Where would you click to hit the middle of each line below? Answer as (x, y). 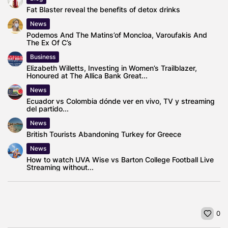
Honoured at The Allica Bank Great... (87, 75)
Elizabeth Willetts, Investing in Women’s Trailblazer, (112, 68)
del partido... (48, 108)
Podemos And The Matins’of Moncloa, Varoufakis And (117, 35)
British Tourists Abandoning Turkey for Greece (104, 134)
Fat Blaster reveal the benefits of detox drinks (103, 9)
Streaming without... (60, 167)
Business (43, 56)
